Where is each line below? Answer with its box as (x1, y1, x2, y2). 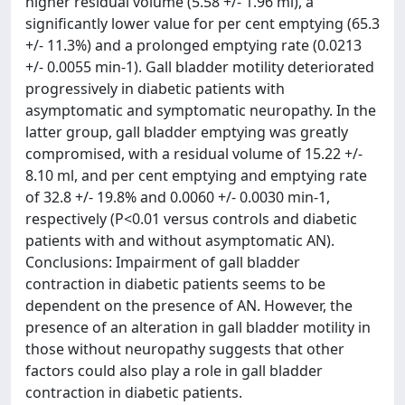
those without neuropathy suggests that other (25, 339, 344, 359)
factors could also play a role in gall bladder (25, 361, 323, 381)
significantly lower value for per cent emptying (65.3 (25, 14, 380, 33)
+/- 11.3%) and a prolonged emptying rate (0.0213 (25, 35, 362, 55)
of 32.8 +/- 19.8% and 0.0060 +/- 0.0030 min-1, (25, 187, 330, 207)
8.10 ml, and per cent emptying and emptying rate (25, 165, 367, 185)
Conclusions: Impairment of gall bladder (25, 252, 300, 272)
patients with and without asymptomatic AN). (25, 231, 334, 250)
